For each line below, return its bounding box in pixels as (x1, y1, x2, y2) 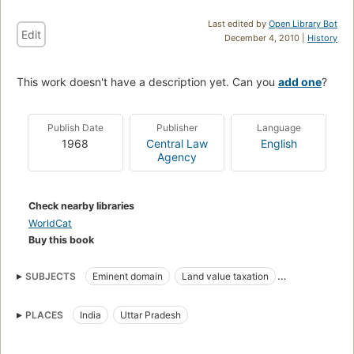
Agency (157, 149, 197, 164)
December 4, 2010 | (224, 32, 307, 43)
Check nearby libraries (28, 199, 134, 212)
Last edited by (208, 17, 269, 29)
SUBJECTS (25, 269, 76, 282)
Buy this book (28, 233, 94, 246)
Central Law (146, 136, 208, 150)
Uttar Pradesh (120, 308, 181, 321)
